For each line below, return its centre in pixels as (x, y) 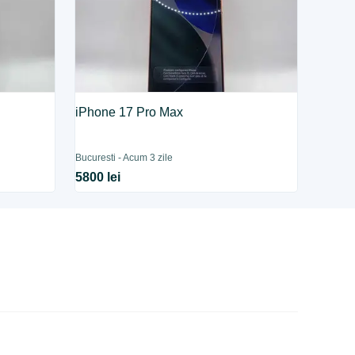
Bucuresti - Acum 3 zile (124, 158)
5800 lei (98, 177)
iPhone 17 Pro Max (130, 112)
